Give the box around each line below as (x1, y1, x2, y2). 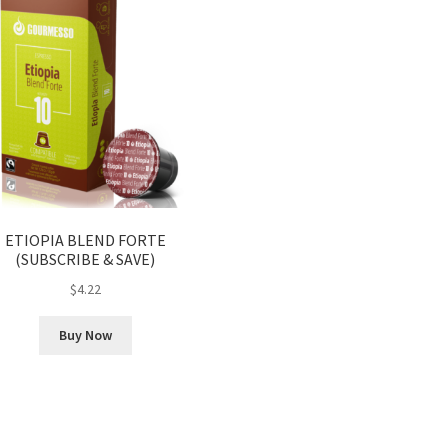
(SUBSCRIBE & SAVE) (15, 248, 156, 269)
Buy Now (58, 326, 112, 345)
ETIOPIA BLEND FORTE (4, 229, 166, 250)
